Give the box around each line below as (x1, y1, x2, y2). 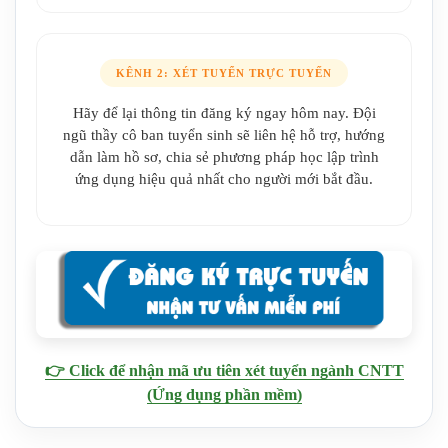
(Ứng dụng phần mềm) (146, 385, 302, 403)
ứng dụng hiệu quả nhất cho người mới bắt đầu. (75, 171, 373, 188)
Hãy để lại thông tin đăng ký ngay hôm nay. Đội (72, 105, 376, 122)
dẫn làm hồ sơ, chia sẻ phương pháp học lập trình (69, 149, 379, 166)
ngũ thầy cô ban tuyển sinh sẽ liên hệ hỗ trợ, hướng (63, 127, 385, 144)
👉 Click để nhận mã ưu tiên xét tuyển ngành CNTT (44, 361, 404, 379)
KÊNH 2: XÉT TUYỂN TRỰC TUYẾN (116, 67, 332, 80)
